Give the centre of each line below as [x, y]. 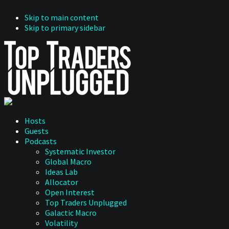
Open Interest [70, 192]
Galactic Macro [71, 213]
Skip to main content [62, 17]
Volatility [61, 223]
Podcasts [41, 141]
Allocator [62, 182]
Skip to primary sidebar [65, 28]
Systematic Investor [80, 151]
